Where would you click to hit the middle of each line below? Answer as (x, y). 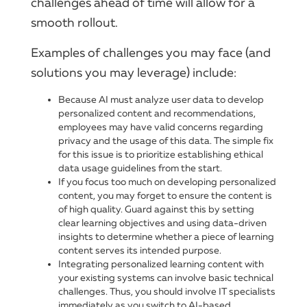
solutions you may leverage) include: (134, 72)
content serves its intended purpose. (140, 250)
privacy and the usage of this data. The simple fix (166, 140)
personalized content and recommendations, (157, 113)
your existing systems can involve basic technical (166, 278)
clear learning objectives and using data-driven (162, 223)
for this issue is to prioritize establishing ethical (161, 154)
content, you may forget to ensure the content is (165, 195)
